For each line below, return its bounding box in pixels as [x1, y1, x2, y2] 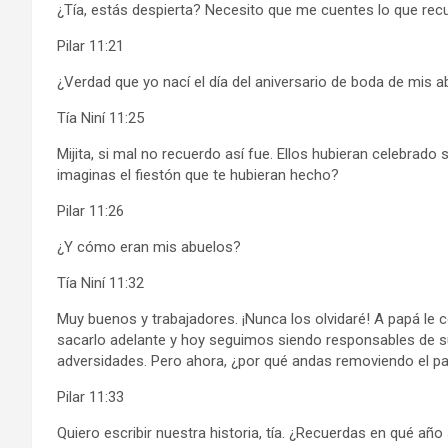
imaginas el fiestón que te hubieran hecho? [57, 165, 339, 184]
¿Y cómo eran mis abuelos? [57, 237, 241, 256]
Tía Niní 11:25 [57, 108, 144, 127]
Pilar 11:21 [57, 36, 124, 55]
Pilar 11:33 [57, 387, 124, 406]
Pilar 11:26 [57, 201, 124, 220]
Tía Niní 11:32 [57, 273, 144, 292]
